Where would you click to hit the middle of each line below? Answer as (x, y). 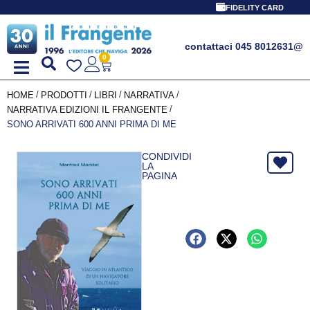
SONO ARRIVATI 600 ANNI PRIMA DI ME (92, 124)
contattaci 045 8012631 (239, 46)
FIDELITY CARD (254, 8)
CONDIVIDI (166, 156)
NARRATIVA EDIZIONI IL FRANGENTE (87, 109)
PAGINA (159, 175)
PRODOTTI (64, 95)
